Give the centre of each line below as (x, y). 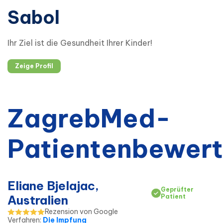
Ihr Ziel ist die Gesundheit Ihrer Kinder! (80, 43)
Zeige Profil (34, 66)
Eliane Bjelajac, (53, 186)
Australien (38, 200)
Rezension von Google (81, 212)
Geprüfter (177, 190)
